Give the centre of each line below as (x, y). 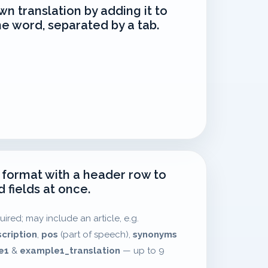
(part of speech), (95, 234)
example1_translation (70, 251)
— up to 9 (142, 251)
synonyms (155, 234)
